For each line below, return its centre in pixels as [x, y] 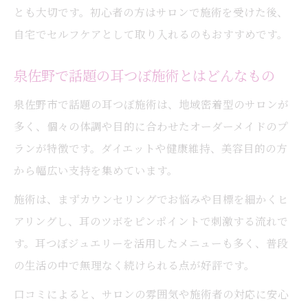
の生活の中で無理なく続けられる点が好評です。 [134, 265]
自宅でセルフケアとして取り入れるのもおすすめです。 [151, 34]
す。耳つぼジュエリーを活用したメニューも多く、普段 [151, 243]
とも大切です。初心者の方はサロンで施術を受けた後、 [151, 12]
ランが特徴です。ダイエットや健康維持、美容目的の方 [151, 148]
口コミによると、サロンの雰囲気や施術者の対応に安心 [151, 294]
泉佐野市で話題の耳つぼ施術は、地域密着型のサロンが [151, 104]
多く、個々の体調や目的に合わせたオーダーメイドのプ [151, 126]
